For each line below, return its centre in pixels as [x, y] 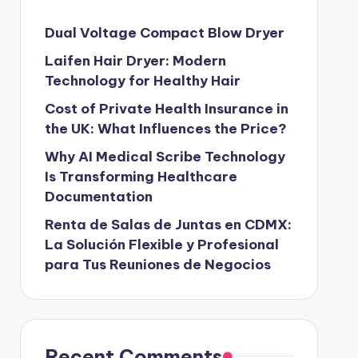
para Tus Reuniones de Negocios [157, 265]
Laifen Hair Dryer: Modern [135, 61]
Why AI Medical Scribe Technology [165, 157]
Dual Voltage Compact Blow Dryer [164, 33]
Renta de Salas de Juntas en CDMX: [168, 225]
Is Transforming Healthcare [141, 177]
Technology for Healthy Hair [142, 81]
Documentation [98, 197]
